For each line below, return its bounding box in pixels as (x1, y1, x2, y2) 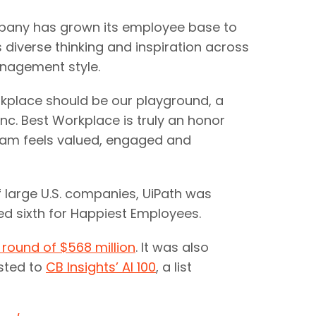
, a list (156, 258, 192, 276)
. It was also (135, 238, 209, 256)
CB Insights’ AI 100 (46, 258, 156, 276)
